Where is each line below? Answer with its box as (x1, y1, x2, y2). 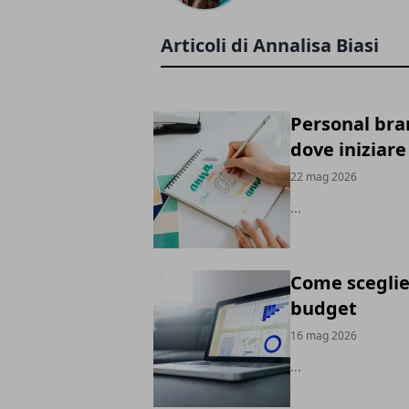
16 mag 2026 (290, 328, 357, 343)
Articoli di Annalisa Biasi (161, 33, 379, 58)
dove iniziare (290, 137, 406, 162)
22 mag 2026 (290, 169, 357, 184)
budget (290, 296, 357, 320)
